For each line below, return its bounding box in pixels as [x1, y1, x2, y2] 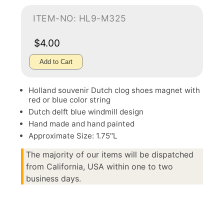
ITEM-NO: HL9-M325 [33, 13, 126, 23]
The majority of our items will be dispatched [26, 149, 193, 159]
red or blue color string [28, 95, 110, 104]
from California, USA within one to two [26, 161, 173, 171]
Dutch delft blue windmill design [28, 107, 143, 116]
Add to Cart [39, 58, 72, 65]
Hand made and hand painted [28, 119, 134, 128]
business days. [26, 173, 81, 183]
